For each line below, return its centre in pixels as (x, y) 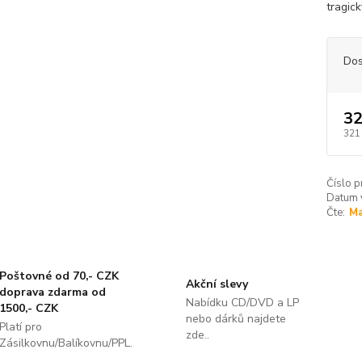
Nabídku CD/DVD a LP (242, 303)
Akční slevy (217, 284)
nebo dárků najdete (236, 319)
